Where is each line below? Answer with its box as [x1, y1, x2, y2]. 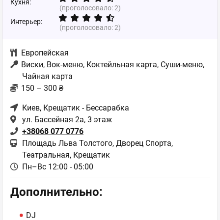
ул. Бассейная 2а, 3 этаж [22, 115, 112, 124]
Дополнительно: [10, 185, 103, 199]
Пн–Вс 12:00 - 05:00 [22, 162, 93, 171]
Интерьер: [10, 18, 42, 26]
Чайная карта [22, 72, 73, 81]
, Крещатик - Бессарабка [40, 103, 129, 112]
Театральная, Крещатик [22, 150, 110, 160]
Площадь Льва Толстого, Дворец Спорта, [22, 138, 173, 148]
